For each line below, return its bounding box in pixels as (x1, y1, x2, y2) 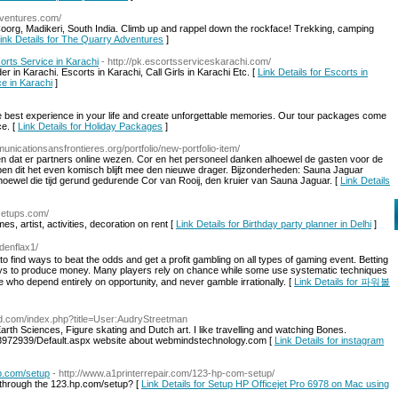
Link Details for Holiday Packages (18, 121, 163, 131)
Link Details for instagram (275, 335, 384, 346)
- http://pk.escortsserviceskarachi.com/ (101, 56, 271, 67)
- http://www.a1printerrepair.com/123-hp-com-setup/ (52, 368, 275, 378)
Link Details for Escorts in (258, 67, 368, 77)
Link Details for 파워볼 (294, 276, 390, 287)
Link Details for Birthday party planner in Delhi (176, 219, 371, 229)
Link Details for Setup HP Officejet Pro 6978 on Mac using (141, 378, 389, 389)
